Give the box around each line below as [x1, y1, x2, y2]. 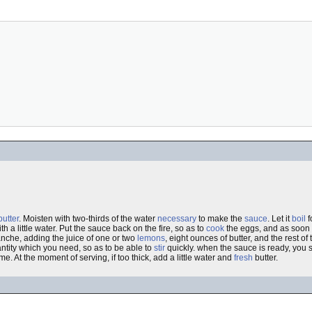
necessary [157, 214, 196, 224]
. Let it [267, 214, 292, 224]
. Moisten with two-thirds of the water [19, 214, 157, 224]
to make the [196, 214, 244, 224]
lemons [137, 233, 165, 243]
